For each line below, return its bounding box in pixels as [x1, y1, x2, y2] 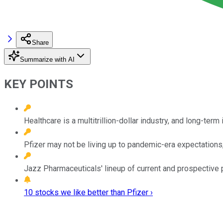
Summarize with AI [20, 55, 75, 63]
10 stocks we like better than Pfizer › [24, 187, 153, 197]
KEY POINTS [4, 77, 73, 91]
